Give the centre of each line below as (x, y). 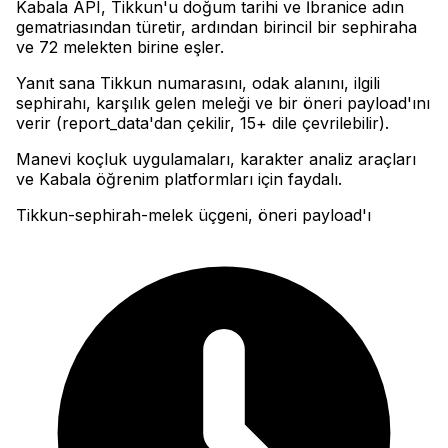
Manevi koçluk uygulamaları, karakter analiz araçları (216, 159)
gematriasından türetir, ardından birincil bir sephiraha (216, 27)
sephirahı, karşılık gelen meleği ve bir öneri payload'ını (223, 103)
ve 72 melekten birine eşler (118, 47)
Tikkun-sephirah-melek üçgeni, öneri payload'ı (193, 215)
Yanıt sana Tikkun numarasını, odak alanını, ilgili (198, 83)
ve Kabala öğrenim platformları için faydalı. (179, 179)
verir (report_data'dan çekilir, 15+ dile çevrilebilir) (200, 123)
